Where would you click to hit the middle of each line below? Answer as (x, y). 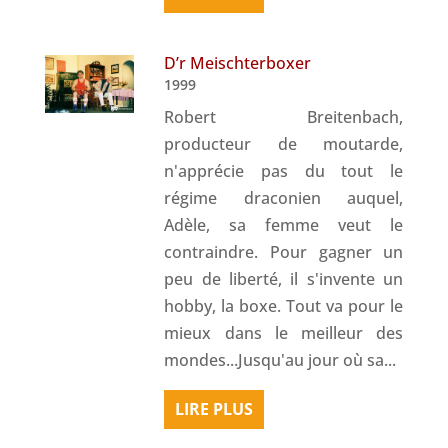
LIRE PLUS (214, 408)
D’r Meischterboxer (238, 62)
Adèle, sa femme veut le (284, 224)
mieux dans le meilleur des (284, 332)
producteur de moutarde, (284, 143)
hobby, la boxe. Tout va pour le (284, 305)
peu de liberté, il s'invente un (284, 278)
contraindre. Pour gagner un (284, 251)
